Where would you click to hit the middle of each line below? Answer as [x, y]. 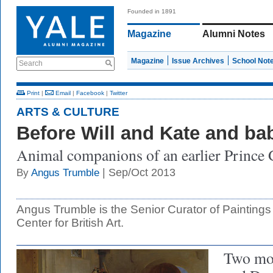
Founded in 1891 [152, 11]
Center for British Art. [70, 223]
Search [31, 63]
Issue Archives [198, 61]
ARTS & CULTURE [68, 112]
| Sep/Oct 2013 [137, 172]
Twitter [119, 93]
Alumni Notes [234, 34]
